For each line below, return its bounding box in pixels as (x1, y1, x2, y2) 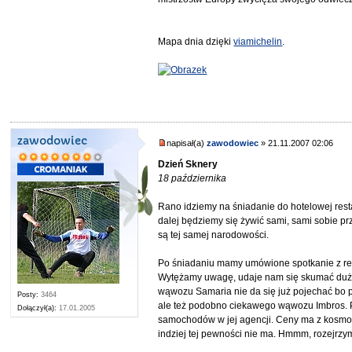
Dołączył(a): (17, 304, 57, 313)
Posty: (17, 291, 39, 299)
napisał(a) (167, 138, 207, 148)
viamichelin (233, 36, 283, 48)
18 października (158, 172, 227, 184)
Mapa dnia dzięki (158, 36, 234, 48)
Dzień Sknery (158, 158, 218, 170)
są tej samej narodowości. (158, 229, 269, 240)
